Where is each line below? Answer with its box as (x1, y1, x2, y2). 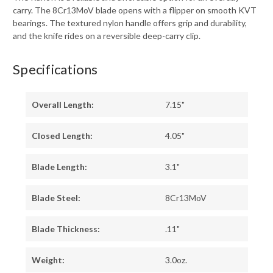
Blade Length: (31, 161, 87, 172)
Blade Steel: (31, 193, 80, 204)
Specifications (13, 61, 98, 78)
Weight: (31, 255, 65, 266)
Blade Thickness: (31, 224, 100, 235)
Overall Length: (31, 99, 94, 110)
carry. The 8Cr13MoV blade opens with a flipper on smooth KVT (13, 5, 257, 16)
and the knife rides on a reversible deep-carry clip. (13, 30, 200, 41)
